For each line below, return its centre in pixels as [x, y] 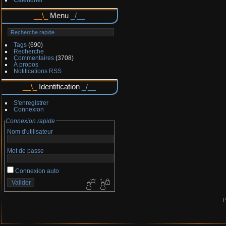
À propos [26, 64]
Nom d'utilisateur [30, 131]
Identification [60, 87]
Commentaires [34, 58]
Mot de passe [25, 151]
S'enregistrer [31, 103]
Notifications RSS [37, 71]
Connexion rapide [30, 121]
